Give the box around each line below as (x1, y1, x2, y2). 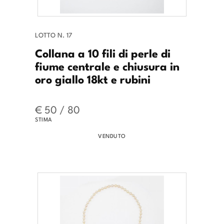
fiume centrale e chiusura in (35, 57, 179, 74)
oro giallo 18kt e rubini (35, 70, 150, 87)
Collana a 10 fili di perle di (35, 44, 170, 61)
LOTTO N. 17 (35, 30, 72, 40)
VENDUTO (98, 131, 126, 140)
